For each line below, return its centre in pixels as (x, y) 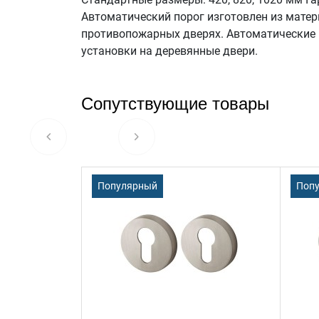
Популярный (127, 185)
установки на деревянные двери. (169, 51)
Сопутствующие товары (175, 103)
